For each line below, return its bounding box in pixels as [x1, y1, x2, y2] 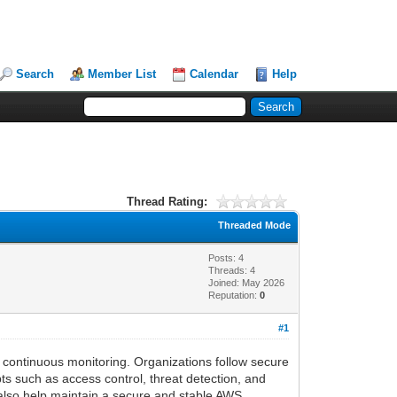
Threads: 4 [208, 264, 256, 276]
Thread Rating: [126, 194, 207, 208]
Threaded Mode [218, 219, 292, 230]
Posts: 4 [208, 252, 245, 263]
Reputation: [208, 289, 261, 300]
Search [16, 67, 55, 81]
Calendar [190, 67, 239, 81]
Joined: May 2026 [208, 276, 285, 288]
